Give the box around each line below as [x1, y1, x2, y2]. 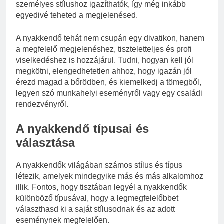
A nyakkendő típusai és [16, 121, 149, 135]
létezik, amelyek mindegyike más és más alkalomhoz [16, 171, 203, 180]
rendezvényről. [16, 99, 68, 108]
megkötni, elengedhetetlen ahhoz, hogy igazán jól [16, 66, 192, 75]
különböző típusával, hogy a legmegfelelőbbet [16, 193, 178, 202]
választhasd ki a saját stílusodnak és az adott [16, 204, 175, 213]
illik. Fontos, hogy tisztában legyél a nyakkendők [16, 182, 187, 191]
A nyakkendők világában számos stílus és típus [16, 160, 182, 169]
